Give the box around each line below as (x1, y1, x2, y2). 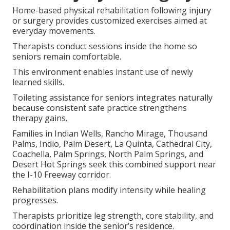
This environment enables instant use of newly (12, 66, 193, 78)
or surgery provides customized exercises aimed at (12, 15, 207, 27)
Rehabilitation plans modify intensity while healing (12, 184, 206, 196)
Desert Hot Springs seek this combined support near (12, 159, 216, 170)
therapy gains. (12, 112, 67, 124)
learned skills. (12, 76, 64, 88)
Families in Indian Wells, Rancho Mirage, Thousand (12, 128, 207, 140)
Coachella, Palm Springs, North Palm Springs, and (12, 148, 203, 160)
